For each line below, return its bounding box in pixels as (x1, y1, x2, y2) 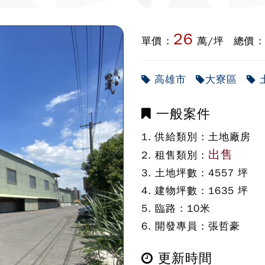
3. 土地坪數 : (141, 167, 208, 179)
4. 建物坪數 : (141, 185, 208, 197)
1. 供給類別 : (141, 131, 208, 143)
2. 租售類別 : (141, 149, 208, 161)
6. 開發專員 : (141, 220, 208, 232)
